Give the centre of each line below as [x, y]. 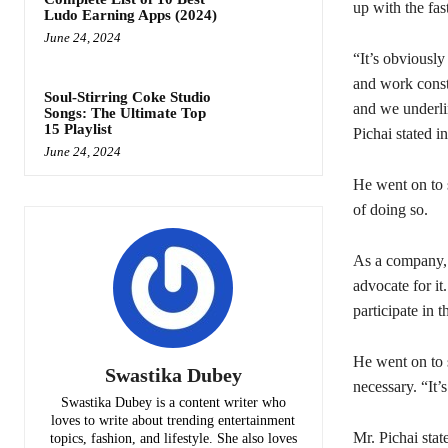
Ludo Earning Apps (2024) [130, 15]
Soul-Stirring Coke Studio [127, 96]
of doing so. [390, 210]
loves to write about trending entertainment [173, 420]
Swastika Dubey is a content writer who [173, 402]
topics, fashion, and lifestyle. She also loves [173, 438]
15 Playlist [78, 128]
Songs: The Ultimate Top [125, 112]
